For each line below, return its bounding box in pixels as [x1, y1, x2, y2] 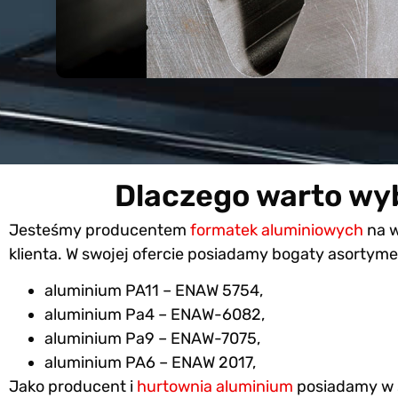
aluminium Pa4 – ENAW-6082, [44, 305, 265, 325]
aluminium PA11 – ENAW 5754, [44, 281, 263, 301]
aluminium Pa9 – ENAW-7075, [44, 329, 260, 349]
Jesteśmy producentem [9, 219, 190, 240]
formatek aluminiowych [190, 219, 367, 240]
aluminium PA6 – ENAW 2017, [44, 353, 256, 373]
